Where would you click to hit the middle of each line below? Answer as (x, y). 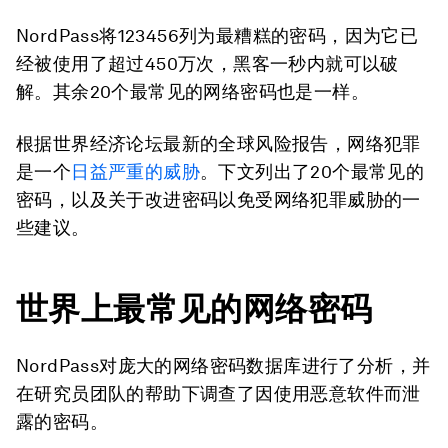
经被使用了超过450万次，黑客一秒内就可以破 (207, 63)
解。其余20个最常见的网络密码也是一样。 (192, 91)
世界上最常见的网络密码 (194, 308)
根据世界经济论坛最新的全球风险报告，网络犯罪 (218, 143)
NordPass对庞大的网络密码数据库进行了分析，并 (223, 365)
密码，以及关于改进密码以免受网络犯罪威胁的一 (218, 199)
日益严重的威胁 (136, 171)
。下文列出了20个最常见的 (312, 171)
